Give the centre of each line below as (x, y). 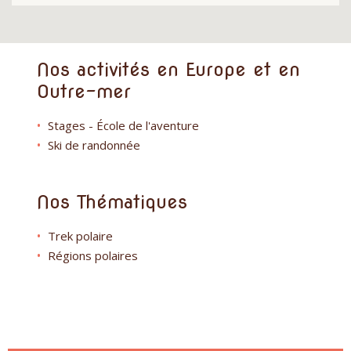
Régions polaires (93, 256)
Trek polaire (80, 236)
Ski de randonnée (94, 145)
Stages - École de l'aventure (123, 126)
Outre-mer (84, 92)
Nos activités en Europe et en (168, 70)
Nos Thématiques (112, 202)
